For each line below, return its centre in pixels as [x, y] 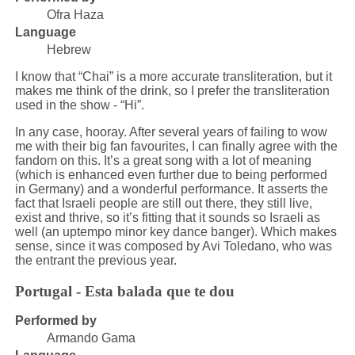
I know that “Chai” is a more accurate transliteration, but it [173, 76]
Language [45, 32]
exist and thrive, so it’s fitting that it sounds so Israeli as [167, 217]
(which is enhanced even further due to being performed [171, 174]
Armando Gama [91, 338]
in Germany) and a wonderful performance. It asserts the [171, 189]
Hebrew [69, 49]
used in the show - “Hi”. [79, 105]
